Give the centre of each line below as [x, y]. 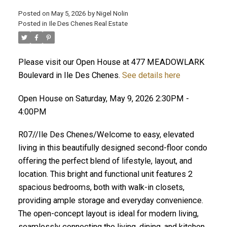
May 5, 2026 [68, 13]
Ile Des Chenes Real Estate [88, 23]
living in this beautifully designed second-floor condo [112, 148]
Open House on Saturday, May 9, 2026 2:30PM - [103, 98]
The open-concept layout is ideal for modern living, [108, 214]
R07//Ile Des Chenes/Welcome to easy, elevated [106, 135]
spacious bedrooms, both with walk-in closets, [101, 187]
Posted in [32, 23]
